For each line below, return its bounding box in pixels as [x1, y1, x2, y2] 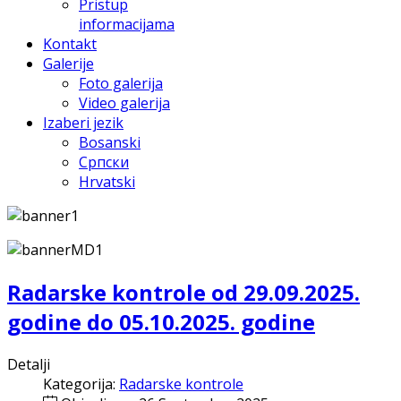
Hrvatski [79, 172, 135, 192]
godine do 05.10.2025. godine [7, 306, 315, 337]
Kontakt [43, 34, 97, 54]
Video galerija [79, 93, 170, 113]
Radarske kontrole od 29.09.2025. [7, 277, 360, 307]
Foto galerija [79, 73, 163, 93]
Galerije [43, 54, 94, 73]
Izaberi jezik [43, 113, 124, 132]
